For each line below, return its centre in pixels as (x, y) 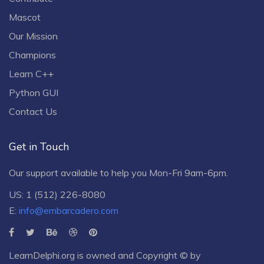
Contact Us (33, 111)
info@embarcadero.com (69, 210)
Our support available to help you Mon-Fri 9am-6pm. (118, 172)
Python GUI (34, 92)
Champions (32, 55)
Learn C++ (31, 73)
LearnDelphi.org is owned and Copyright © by (105, 255)
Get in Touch (39, 146)
